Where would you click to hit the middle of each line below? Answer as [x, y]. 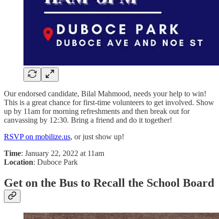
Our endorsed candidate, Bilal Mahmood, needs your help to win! [105, 93]
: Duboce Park [55, 162]
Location [19, 162]
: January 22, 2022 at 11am [63, 153]
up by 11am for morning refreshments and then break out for [97, 111]
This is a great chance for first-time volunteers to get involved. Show [109, 102]
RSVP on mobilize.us [37, 136]
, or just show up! [97, 136]
